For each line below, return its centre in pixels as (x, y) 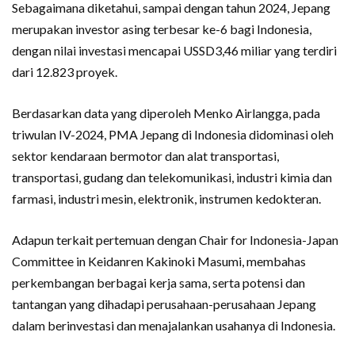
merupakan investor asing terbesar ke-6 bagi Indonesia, (162, 29)
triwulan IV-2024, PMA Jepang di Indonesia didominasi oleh (173, 134)
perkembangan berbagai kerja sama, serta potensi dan (158, 282)
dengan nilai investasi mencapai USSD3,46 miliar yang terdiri (174, 50)
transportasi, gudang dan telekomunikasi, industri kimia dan (172, 177)
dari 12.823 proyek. (65, 71)
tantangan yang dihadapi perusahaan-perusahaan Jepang (164, 303)
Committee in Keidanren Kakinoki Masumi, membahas (159, 261)
